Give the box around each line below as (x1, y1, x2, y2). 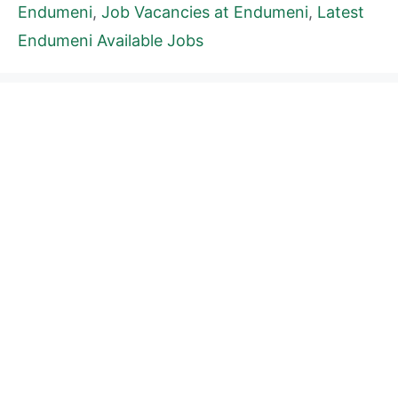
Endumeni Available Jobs (18, 31, 203, 51)
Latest (317, 3, 364, 22)
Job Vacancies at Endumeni (101, 3, 308, 22)
